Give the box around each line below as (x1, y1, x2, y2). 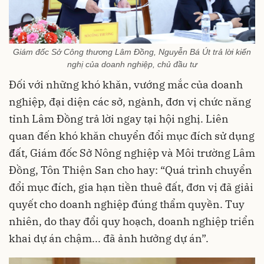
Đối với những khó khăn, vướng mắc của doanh (9, 77, 243, 91)
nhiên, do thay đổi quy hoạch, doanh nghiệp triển (9, 214, 255, 228)
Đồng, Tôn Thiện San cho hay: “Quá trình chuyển (9, 163, 252, 177)
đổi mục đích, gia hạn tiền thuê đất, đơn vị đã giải (9, 180, 253, 194)
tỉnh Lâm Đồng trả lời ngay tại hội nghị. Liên (9, 111, 229, 126)
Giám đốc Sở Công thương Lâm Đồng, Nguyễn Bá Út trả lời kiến (13, 47, 251, 57)
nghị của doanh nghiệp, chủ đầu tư (67, 59, 197, 69)
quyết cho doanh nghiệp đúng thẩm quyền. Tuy (9, 197, 245, 211)
